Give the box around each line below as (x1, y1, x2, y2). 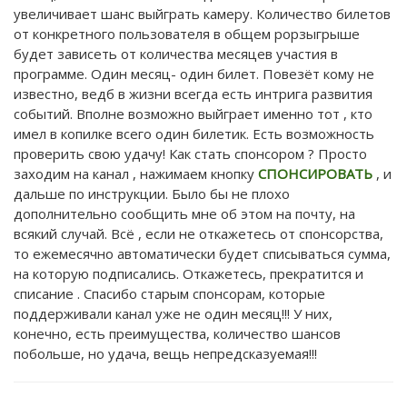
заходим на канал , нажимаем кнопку (14, 164, 258, 183)
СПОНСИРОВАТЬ (258, 164, 372, 183)
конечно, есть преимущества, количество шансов (14, 323, 341, 342)
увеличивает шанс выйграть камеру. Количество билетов (14, 4, 391, 23)
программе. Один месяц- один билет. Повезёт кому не (14, 64, 374, 83)
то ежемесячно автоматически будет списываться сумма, (14, 243, 391, 263)
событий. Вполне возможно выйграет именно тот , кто (14, 104, 372, 123)
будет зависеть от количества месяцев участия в (14, 44, 338, 63)
